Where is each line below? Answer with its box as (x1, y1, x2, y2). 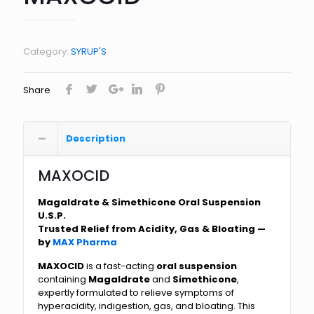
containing (38, 273, 88, 287)
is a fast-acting (84, 259, 156, 273)
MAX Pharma (53, 235, 117, 250)
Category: (23, 45, 71, 59)
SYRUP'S (71, 45, 107, 59)
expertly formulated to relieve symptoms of (38, 286, 234, 300)
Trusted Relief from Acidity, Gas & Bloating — (38, 222, 266, 236)
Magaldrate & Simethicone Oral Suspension (38, 196, 261, 210)
